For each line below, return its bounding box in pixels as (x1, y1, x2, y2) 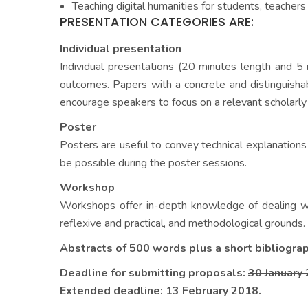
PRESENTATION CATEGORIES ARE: (60, 14, 254, 30)
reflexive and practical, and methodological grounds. (60, 216, 305, 231)
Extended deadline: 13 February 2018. (60, 283, 261, 298)
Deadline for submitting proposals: (60, 265, 248, 280)
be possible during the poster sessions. (60, 155, 247, 170)
